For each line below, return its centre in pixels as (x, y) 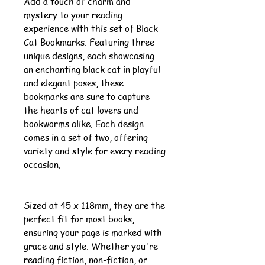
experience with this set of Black (91, 28)
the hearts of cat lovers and (81, 110)
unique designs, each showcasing (89, 55)
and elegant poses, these (74, 83)
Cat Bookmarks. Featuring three (89, 42)
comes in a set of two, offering (86, 137)
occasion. (42, 164)
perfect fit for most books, (79, 219)
